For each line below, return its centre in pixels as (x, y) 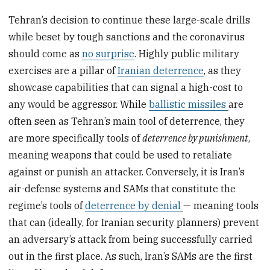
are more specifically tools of (76, 138)
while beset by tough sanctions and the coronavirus (127, 36)
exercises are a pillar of (63, 70)
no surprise (108, 53)
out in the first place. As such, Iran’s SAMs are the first (131, 256)
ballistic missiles (189, 104)
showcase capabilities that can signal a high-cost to (126, 87)
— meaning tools (221, 205)
